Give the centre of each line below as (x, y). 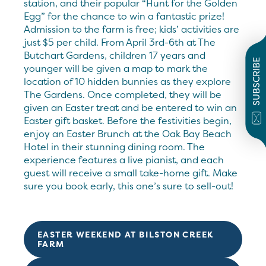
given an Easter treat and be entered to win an (130, 107)
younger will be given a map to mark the (116, 68)
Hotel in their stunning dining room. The (114, 146)
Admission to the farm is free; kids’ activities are (132, 29)
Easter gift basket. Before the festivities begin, (128, 120)
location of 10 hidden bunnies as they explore (127, 81)
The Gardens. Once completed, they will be (123, 94)
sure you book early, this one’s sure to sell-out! (129, 186)
